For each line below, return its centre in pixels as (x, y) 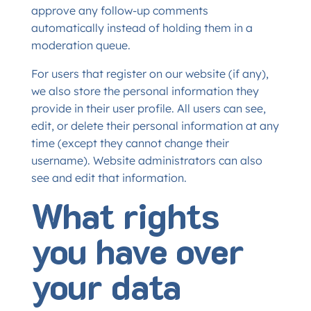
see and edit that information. (109, 178)
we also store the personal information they (145, 91)
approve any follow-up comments (119, 10)
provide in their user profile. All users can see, (148, 108)
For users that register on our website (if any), (150, 74)
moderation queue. (81, 45)
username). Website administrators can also (146, 160)
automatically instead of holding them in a (142, 28)
